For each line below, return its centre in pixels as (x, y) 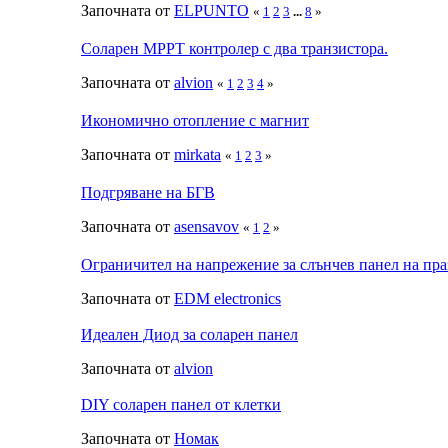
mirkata (197, 154)
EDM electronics (227, 298)
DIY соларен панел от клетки (181, 404)
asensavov (206, 226)
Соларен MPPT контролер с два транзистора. (234, 48)
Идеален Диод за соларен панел (189, 334)
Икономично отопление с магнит (195, 120)
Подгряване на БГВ (148, 192)
